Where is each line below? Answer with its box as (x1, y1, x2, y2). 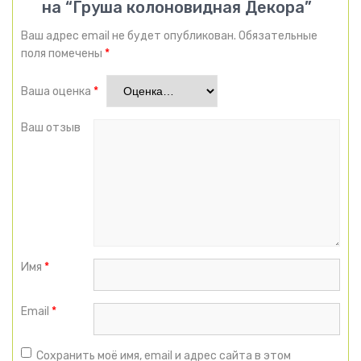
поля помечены (21, 46, 105, 60)
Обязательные (239, 28, 317, 43)
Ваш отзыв (21, 120, 83, 135)
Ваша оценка (21, 84, 93, 98)
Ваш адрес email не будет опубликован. (21, 28, 236, 43)
